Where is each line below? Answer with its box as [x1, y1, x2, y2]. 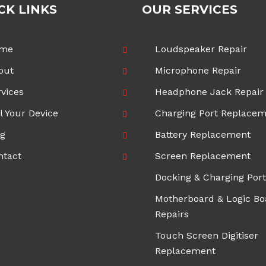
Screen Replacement [155, 150, 251, 161]
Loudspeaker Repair [155, 43, 247, 55]
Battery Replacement [155, 129, 251, 140]
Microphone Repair [155, 65, 241, 76]
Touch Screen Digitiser [155, 230, 258, 241]
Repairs [155, 208, 189, 220]
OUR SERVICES [142, 2, 237, 17]
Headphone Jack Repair [155, 86, 264, 97]
